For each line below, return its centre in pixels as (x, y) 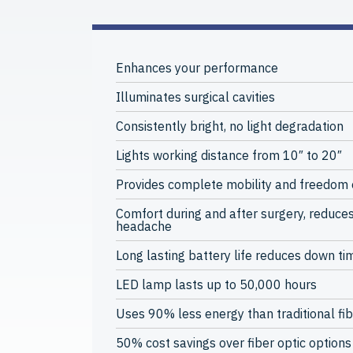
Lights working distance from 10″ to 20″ (229, 155)
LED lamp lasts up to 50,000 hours (216, 284)
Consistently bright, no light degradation (230, 126)
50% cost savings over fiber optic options (234, 343)
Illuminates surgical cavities (195, 97)
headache (144, 226)
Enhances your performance (197, 68)
